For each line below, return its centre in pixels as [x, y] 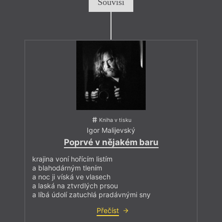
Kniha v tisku [115, 120]
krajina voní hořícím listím [72, 159]
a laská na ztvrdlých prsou [75, 185]
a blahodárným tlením [67, 167]
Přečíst [108, 210]
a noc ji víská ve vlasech [71, 176]
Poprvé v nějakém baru [111, 142]
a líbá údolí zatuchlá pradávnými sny [91, 194]
